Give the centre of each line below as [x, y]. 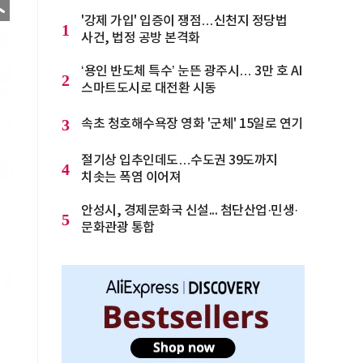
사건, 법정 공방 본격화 [141, 38]
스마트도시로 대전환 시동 [149, 88]
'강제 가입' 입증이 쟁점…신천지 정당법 [184, 21]
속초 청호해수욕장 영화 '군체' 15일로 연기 [192, 124]
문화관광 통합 [118, 228]
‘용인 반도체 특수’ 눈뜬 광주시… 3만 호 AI [192, 71]
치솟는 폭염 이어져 [131, 177]
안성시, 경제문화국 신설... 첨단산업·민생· [190, 211]
